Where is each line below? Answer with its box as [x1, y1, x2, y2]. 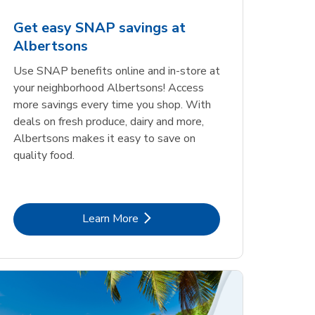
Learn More [82, 210, 139, 226]
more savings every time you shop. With [13, 96, 211, 112]
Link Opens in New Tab [115, 210, 231, 226]
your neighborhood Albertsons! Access [13, 79, 204, 96]
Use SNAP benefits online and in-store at [13, 63, 220, 79]
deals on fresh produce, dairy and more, [13, 113, 204, 129]
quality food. [13, 147, 75, 163]
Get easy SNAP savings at [13, 18, 186, 37]
